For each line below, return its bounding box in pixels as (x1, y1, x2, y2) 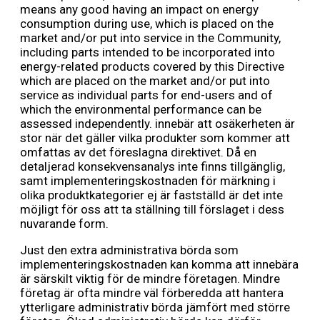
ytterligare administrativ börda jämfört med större (20, 300, 290, 315)
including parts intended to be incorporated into (20, 45, 275, 60)
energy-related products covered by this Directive (20, 59, 284, 74)
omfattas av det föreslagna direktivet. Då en (20, 145, 256, 160)
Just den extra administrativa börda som (20, 243, 239, 258)
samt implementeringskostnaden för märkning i (20, 174, 276, 189)
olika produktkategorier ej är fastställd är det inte (20, 188, 283, 203)
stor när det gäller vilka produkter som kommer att (20, 131, 290, 146)
